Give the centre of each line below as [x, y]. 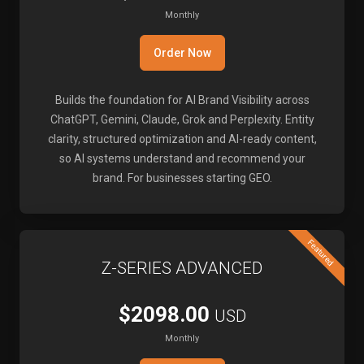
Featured [321, 253]
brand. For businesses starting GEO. [182, 178]
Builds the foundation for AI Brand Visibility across [182, 100]
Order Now [182, 53]
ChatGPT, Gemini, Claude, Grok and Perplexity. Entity [182, 119]
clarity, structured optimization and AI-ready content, [182, 139]
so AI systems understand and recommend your [182, 158]
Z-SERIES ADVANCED [182, 268]
